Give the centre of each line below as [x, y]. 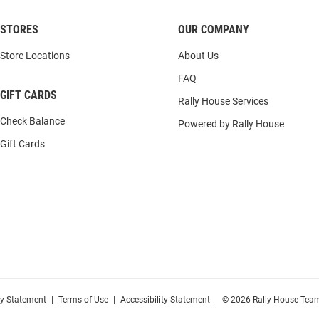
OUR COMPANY [214, 30]
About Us [198, 56]
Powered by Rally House [231, 124]
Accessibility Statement [165, 300]
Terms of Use [83, 300]
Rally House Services [223, 101]
